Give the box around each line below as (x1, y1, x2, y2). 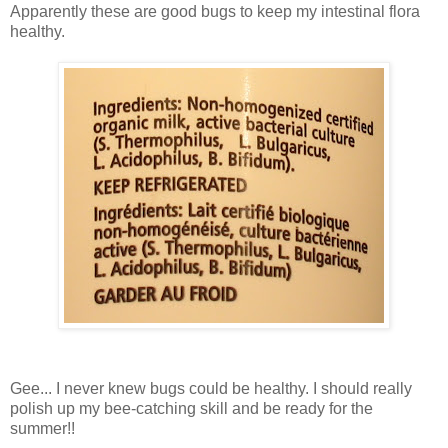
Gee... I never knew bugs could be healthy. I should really (10, 380, 412, 398)
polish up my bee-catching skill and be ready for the (10, 400, 373, 418)
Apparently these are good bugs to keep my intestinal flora (10, 3, 420, 21)
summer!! (10, 420, 75, 438)
